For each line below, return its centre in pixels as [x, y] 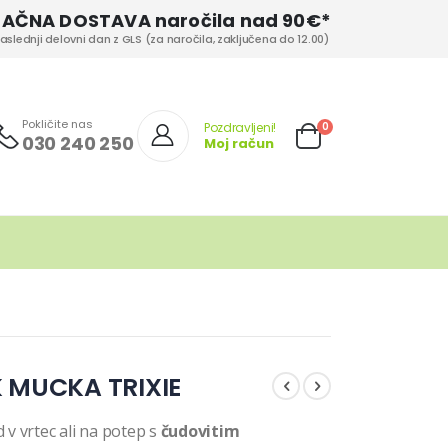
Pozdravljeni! [239, 128]
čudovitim [200, 430]
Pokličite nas [57, 123]
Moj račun [238, 144]
